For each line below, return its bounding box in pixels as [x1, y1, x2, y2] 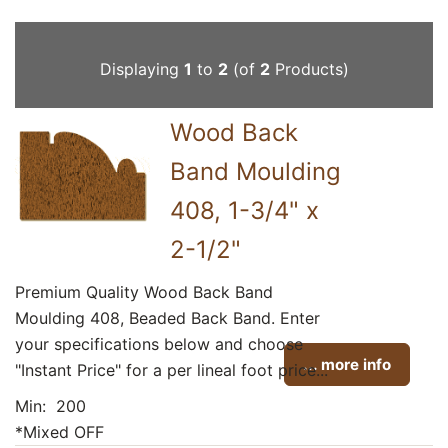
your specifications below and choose [15, 333, 303, 354]
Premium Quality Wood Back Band [15, 281, 273, 302]
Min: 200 [15, 395, 86, 416]
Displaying [99, 58, 184, 79]
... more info [303, 354, 392, 374]
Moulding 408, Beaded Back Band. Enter [15, 307, 320, 328]
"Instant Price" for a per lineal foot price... [15, 359, 328, 380]
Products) [269, 58, 349, 79]
